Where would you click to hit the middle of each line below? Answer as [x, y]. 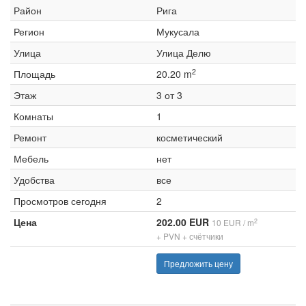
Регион [29, 31]
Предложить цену [198, 263]
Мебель [31, 158]
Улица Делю [184, 53]
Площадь [34, 74]
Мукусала [178, 31]
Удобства [34, 180]
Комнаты [33, 116]
